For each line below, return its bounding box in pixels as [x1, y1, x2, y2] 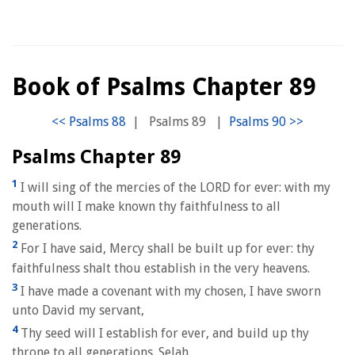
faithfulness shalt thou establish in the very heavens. [12, 260, 310, 276]
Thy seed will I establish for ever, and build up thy [17, 326, 309, 342]
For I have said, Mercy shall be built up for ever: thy [17, 241, 315, 257]
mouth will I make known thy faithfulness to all [12, 199, 281, 215]
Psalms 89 [149, 114, 206, 129]
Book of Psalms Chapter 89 [12, 73, 316, 101]
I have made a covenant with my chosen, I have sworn [17, 283, 321, 299]
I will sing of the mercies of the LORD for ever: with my [17, 180, 330, 196]
